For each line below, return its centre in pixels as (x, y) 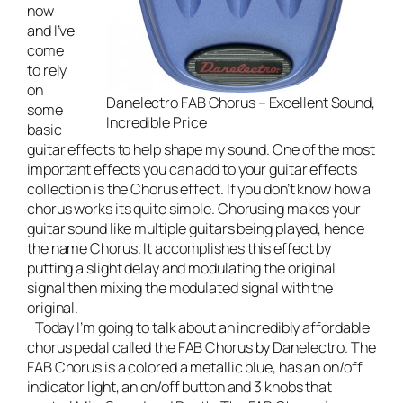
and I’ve (51, 30)
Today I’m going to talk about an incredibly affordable (199, 327)
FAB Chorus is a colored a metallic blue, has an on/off (195, 367)
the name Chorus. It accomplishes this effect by (179, 248)
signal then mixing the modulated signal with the (180, 287)
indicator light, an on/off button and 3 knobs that (179, 386)
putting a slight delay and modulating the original (181, 268)
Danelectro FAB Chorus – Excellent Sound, (241, 102)
